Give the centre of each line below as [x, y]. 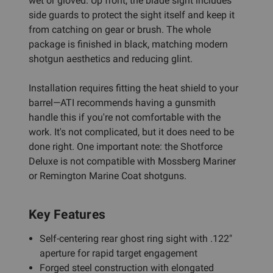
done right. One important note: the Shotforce [126, 146]
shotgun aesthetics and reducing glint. [111, 58]
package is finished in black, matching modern [128, 44]
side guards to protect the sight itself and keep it [132, 15]
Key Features [67, 214]
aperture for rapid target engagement [119, 253]
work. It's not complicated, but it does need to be [131, 132]
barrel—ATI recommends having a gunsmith [122, 102]
